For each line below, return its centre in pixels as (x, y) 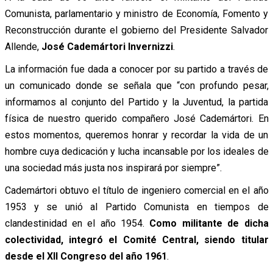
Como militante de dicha (209, 223)
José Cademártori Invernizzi (107, 46)
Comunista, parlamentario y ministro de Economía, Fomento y (136, 13)
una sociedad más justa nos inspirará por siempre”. (113, 168)
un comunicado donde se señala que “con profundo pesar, (136, 85)
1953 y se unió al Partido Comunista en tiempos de (136, 207)
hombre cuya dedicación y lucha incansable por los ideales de (136, 151)
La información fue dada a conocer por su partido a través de (136, 69)
